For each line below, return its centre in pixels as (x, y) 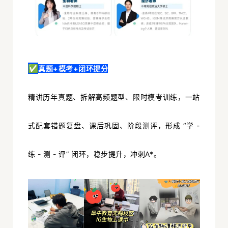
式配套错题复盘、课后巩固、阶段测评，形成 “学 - (114, 125)
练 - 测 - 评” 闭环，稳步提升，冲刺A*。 (95, 154)
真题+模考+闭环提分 (73, 68)
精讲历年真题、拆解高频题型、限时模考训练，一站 (114, 97)
